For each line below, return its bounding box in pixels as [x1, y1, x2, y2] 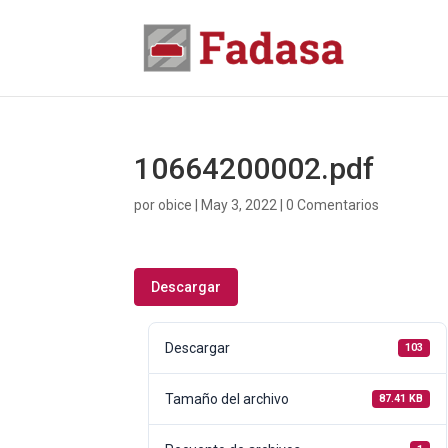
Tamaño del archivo [165, 391, 290, 407]
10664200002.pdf [134, 151, 375, 186]
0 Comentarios [286, 197, 380, 213]
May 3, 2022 [201, 197, 278, 213]
